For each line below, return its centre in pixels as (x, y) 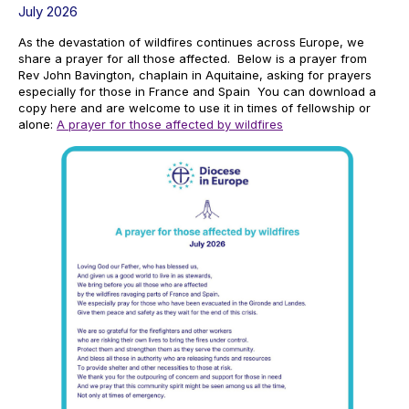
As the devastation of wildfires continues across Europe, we (191, 42)
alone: (37, 125)
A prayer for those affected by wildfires (170, 125)
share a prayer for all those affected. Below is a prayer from (193, 59)
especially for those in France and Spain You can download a (197, 92)
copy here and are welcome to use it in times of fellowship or (194, 108)
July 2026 (48, 12)
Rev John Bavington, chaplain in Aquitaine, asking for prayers (195, 75)
